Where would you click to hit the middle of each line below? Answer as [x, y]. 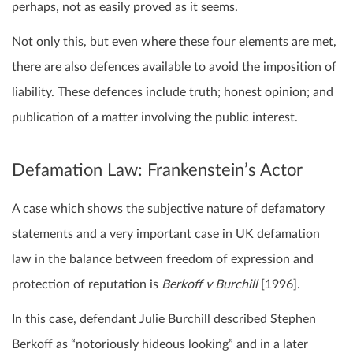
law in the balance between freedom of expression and [163, 259]
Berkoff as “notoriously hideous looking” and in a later [160, 344]
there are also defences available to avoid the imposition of [174, 67]
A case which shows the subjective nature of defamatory [168, 208]
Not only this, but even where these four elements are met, [174, 42]
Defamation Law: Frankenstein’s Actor [157, 171]
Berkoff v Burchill [210, 284]
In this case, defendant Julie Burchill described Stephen [164, 319]
